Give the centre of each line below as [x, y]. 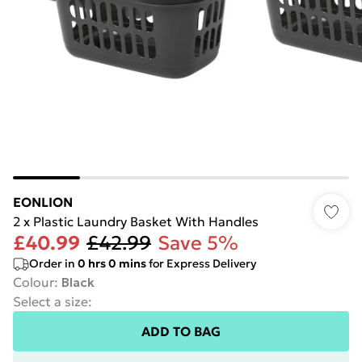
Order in [53, 263]
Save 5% [198, 243]
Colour [34, 282]
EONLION [43, 202]
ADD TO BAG [181, 331]
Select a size [51, 301]
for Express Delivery [201, 263]
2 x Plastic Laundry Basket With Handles [136, 221]
